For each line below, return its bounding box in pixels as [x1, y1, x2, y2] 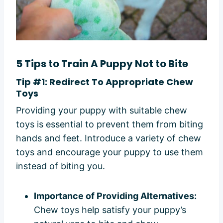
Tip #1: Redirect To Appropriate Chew [16, 75, 193, 88]
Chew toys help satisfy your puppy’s [34, 204, 186, 215]
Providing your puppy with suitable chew [16, 105, 187, 115]
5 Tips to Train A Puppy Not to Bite [16, 56, 188, 71]
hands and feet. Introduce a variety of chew [16, 132, 201, 143]
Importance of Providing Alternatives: [34, 190, 197, 201]
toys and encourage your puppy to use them [16, 146, 203, 157]
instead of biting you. [16, 160, 105, 171]
